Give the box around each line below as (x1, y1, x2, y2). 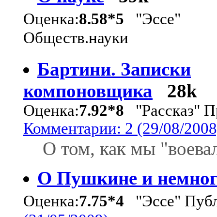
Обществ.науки (23, 29, 128, 50)
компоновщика (23, 80, 153, 101)
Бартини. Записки (37, 58, 191, 79)
